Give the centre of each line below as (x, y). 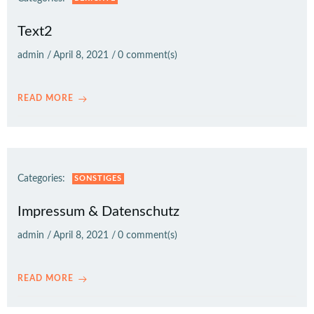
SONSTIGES (98, 178)
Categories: (41, 179)
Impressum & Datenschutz (98, 212)
